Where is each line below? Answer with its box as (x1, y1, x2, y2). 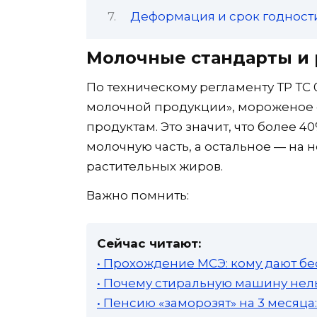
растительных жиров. (86, 158, 223, 173)
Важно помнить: (86, 188, 189, 202)
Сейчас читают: (97, 236, 201, 250)
